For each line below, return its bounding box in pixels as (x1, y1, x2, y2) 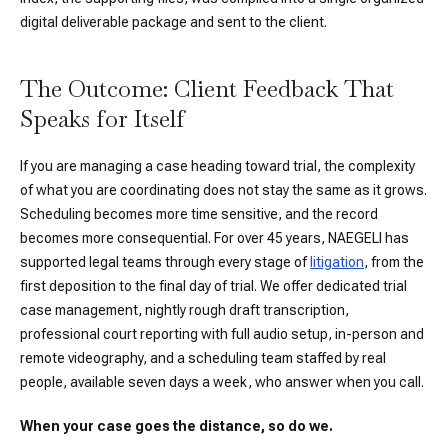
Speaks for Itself (20, 103, 185, 134)
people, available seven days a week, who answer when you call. (20, 374, 424, 390)
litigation (310, 254, 364, 270)
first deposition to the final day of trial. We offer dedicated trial (20, 278, 407, 294)
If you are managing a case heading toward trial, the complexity (20, 158, 415, 174)
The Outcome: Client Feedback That (20, 73, 394, 104)
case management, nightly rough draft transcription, (20, 302, 349, 318)
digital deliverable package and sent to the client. (20, 14, 327, 30)
